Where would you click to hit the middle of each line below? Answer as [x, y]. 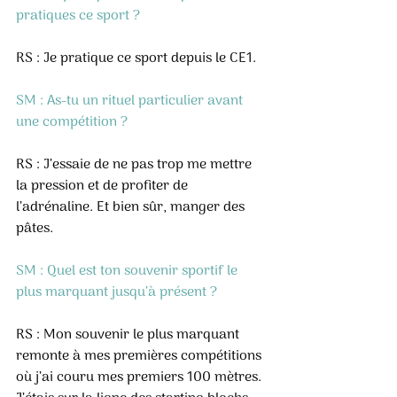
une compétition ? [72, 122]
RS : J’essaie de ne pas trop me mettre [136, 165]
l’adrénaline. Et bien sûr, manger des [132, 207]
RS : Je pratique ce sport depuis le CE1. [136, 58]
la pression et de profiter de [104, 186]
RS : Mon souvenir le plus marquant [129, 335]
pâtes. [35, 229]
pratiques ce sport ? [78, 16]
